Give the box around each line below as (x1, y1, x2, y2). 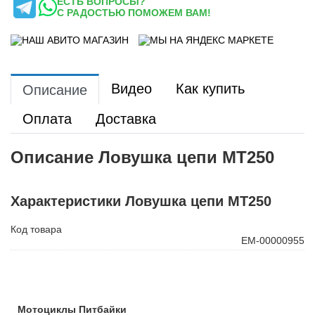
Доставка (96, 111, 156, 127)
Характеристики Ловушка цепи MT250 (11, 193, 271, 210)
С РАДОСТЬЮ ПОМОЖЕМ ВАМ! (57, 7, 211, 19)
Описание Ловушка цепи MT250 (11, 148, 274, 167)
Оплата (22, 111, 72, 127)
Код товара (11, 224, 62, 236)
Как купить (176, 81, 245, 97)
